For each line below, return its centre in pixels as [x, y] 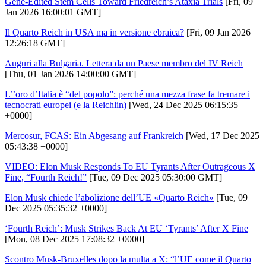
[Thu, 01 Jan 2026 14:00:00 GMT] [70, 74]
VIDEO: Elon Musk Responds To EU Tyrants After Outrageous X [130, 166]
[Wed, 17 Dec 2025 [221, 135]
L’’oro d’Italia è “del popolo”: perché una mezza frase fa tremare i [127, 94]
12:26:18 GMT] [35, 43]
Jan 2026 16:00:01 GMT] [53, 12]
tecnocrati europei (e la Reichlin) [66, 104]
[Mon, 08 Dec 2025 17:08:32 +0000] [75, 239]
